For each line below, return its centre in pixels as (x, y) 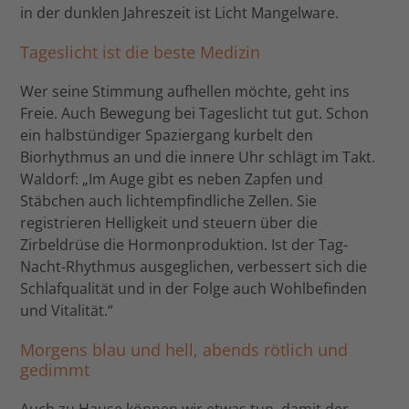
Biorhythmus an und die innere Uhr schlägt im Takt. (198, 157)
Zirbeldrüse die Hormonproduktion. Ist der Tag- (184, 244)
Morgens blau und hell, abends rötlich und (184, 349)
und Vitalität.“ (67, 310)
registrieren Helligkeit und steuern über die (169, 222)
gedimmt (55, 369)
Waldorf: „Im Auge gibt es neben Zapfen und (172, 178)
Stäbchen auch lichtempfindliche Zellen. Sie (169, 200)
